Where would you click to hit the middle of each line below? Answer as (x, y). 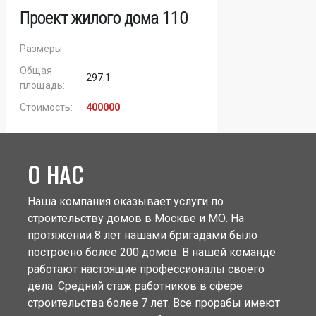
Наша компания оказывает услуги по (125, 201)
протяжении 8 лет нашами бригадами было (142, 235)
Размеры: (42, 48)
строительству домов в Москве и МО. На (135, 218)
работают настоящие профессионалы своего (146, 269)
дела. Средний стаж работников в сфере (135, 286)
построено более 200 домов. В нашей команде (151, 252)
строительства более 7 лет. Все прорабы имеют (153, 303)
